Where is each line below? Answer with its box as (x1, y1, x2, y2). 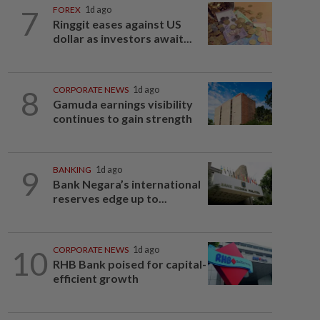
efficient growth (52, 271, 139, 285)
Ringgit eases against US (52, 17, 181, 31)
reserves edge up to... (52, 191, 167, 205)
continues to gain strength (52, 111, 192, 125)
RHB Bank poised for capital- (52, 257, 206, 271)
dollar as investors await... (52, 31, 192, 45)
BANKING (52, 164, 91, 175)
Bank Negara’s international (52, 177, 201, 191)
